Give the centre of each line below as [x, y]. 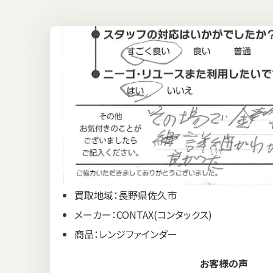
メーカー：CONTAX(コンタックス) [143, 214]
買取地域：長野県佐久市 [126, 195]
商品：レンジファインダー [126, 234]
